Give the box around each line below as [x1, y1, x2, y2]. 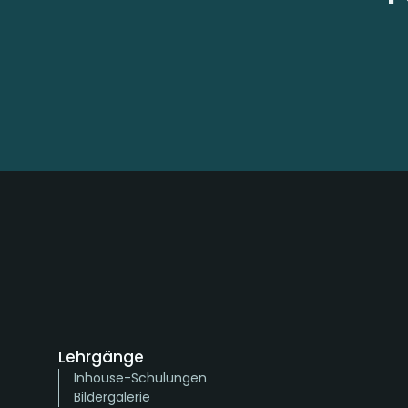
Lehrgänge [58, 346, 144, 368]
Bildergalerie [74, 388, 150, 406]
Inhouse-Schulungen [74, 369, 207, 387]
